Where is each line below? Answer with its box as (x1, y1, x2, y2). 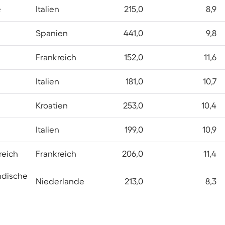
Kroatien (36, 100, 68, 110)
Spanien (36, 28, 68, 38)
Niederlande (36, 176, 84, 186)
